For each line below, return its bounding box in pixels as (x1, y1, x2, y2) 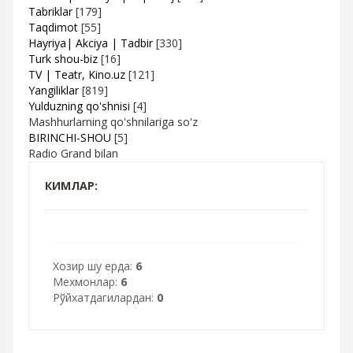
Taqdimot (28, 19, 78, 35)
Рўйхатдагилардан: (53, 289, 157, 305)
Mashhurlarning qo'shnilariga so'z (28, 113, 198, 129)
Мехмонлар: (53, 273, 121, 289)
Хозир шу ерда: (53, 258, 136, 273)
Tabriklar (28, 3, 72, 19)
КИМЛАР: (45, 177, 98, 193)
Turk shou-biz (28, 50, 98, 66)
